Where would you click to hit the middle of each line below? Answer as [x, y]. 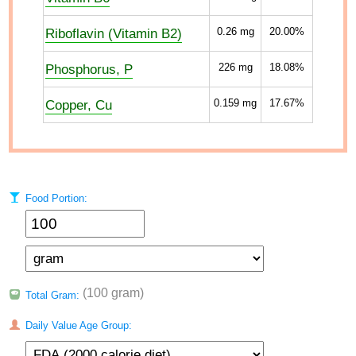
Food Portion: [54, 198]
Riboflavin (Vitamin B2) [114, 33]
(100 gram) [113, 293]
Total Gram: [52, 295]
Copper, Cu [79, 105]
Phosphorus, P [89, 69]
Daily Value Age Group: [77, 325]
